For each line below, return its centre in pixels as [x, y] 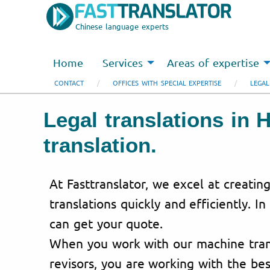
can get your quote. [106, 223]
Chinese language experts [122, 26]
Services [123, 63]
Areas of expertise [213, 63]
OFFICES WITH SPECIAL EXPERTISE [167, 83]
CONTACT [69, 83]
